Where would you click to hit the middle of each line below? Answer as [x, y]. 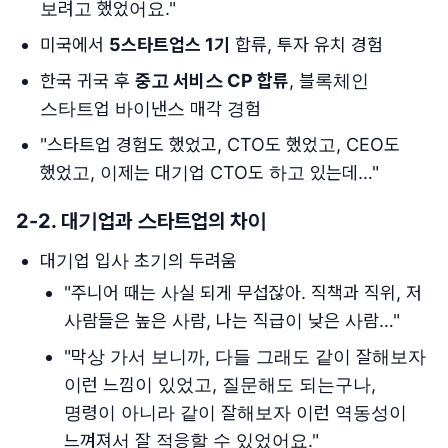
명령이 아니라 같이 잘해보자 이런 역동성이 [235, 412]
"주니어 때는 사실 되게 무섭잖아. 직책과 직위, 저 [243, 292]
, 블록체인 [329, 80]
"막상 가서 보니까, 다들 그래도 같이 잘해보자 [245, 356]
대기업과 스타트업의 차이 [164, 221]
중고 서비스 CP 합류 [212, 80]
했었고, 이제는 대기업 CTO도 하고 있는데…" [209, 172]
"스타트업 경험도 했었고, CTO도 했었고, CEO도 [220, 144]
